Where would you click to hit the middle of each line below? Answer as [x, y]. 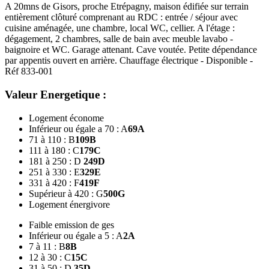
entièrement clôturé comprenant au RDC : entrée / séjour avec [121, 17]
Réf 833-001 [29, 71]
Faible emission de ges [71, 225]
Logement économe [66, 118]
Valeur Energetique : [56, 94]
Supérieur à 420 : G [66, 193]
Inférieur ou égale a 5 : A [76, 235]
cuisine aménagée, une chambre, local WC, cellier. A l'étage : [120, 28]
